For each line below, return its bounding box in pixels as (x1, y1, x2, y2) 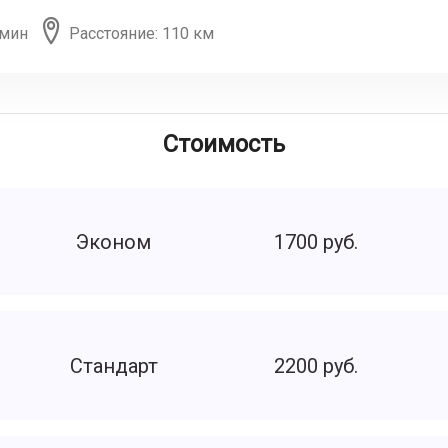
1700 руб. (273, 229, 358, 254)
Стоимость (162, 130, 285, 158)
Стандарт (69, 353, 158, 378)
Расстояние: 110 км (68, 24, 214, 43)
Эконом (76, 229, 152, 254)
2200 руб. (273, 353, 358, 378)
